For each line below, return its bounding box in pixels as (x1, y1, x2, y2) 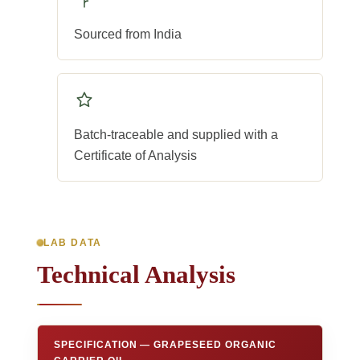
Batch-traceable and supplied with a (74, 128, 278, 142)
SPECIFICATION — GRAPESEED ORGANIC (54, 338, 276, 350)
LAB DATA (43, 237, 102, 247)
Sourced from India (74, 27, 182, 42)
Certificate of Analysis (74, 149, 197, 163)
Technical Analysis (37, 260, 235, 288)
